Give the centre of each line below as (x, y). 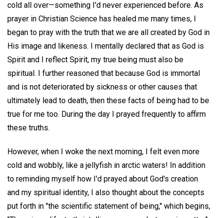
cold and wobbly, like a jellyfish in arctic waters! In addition (106, 165)
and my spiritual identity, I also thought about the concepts (106, 192)
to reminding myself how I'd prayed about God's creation (103, 179)
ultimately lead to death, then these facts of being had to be (108, 100)
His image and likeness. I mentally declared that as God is (106, 46)
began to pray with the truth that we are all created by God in (109, 32)
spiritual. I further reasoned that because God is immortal (104, 73)
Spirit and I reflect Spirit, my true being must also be (95, 60)
